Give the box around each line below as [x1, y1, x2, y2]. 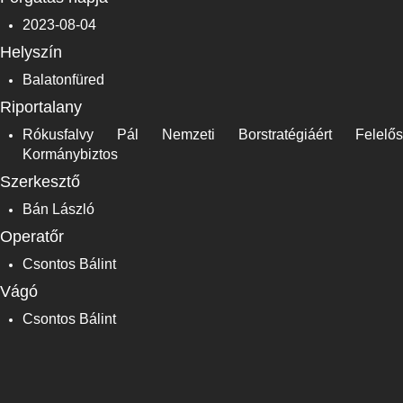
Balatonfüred [22, 72, 104, 88]
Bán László [22, 201, 94, 218]
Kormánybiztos [22, 147, 118, 163]
